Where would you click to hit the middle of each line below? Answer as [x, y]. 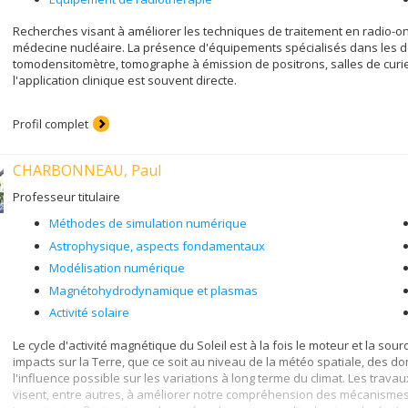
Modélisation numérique [117, 268]
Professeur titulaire [66, 197]
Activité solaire [89, 312]
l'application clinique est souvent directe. [125, 80]
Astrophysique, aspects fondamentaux [157, 245]
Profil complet [51, 124]
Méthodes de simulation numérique [148, 223]
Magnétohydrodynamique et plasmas [153, 290]
